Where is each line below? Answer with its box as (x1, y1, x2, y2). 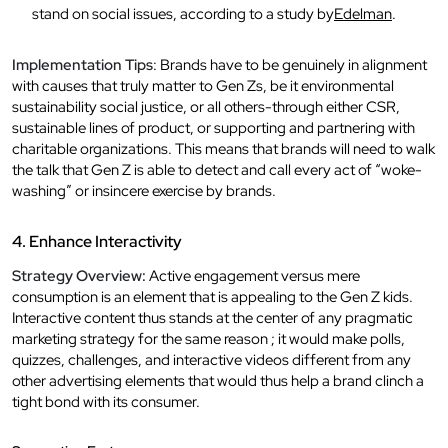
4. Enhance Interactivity (12, 230, 182, 252)
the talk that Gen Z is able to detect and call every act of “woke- (12, 159, 422, 180)
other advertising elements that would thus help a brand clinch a (12, 370, 424, 391)
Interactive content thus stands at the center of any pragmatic (12, 307, 413, 328)
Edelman (334, 3, 392, 24)
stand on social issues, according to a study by (32, 3, 334, 24)
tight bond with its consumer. (12, 391, 200, 412)
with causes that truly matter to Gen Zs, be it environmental (12, 75, 394, 96)
